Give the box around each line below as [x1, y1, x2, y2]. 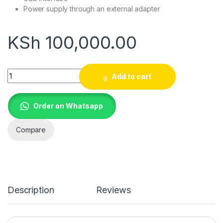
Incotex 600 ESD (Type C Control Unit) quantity [7, 68, 170, 77]
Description [7, 184, 54, 195]
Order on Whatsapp [33, 102, 104, 111]
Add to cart [111, 72, 152, 81]
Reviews [96, 184, 131, 195]
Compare [16, 125, 46, 134]
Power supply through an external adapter [23, 4, 160, 13]
